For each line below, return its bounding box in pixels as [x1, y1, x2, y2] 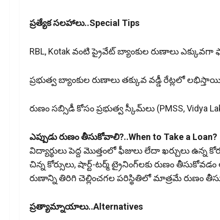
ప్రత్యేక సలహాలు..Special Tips [29, 18, 139, 28]
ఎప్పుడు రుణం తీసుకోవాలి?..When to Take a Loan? [29, 132, 217, 142]
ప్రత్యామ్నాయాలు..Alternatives [29, 201, 143, 212]
